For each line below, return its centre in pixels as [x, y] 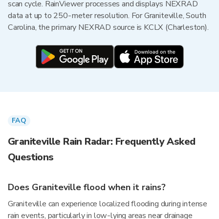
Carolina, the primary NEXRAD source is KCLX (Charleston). [108, 27]
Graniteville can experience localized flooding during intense [108, 204]
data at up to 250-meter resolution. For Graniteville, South [107, 16]
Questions [31, 157]
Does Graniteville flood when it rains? [87, 187]
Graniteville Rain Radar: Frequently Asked [102, 142]
